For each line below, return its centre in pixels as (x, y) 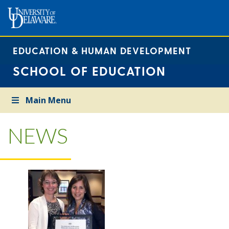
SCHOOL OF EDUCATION (89, 71)
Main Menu (49, 100)
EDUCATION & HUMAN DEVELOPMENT (102, 50)
